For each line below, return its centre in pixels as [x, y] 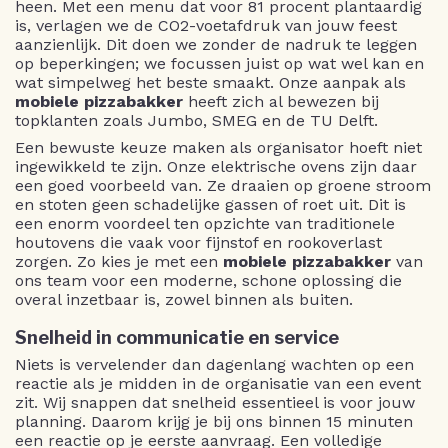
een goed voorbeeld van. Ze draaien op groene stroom [223, 185]
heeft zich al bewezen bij [281, 101]
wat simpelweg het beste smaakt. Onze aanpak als [210, 82]
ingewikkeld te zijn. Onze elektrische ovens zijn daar [216, 166]
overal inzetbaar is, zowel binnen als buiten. [184, 299]
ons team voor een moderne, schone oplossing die [208, 280]
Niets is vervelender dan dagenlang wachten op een [214, 364]
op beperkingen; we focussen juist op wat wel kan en [219, 63]
